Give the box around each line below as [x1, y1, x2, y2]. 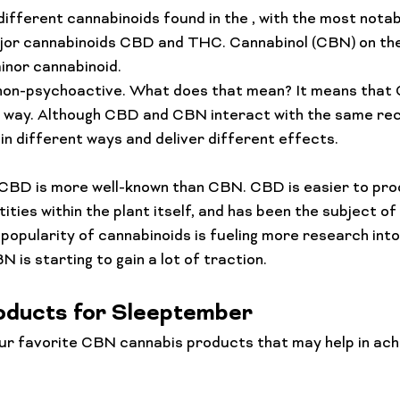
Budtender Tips [135, 3, 221, 18]
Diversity [317, 3, 368, 18]
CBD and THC [120, 35, 222, 53]
